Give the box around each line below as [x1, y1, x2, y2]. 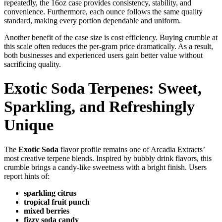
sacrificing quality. [4, 59, 61, 68]
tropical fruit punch [24, 197, 90, 206]
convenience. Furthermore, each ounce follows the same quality [4, 7, 203, 16]
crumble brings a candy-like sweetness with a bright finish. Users [4, 163, 207, 171]
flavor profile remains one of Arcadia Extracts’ [58, 145, 205, 154]
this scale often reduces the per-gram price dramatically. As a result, [4, 42, 213, 51]
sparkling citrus [24, 188, 76, 197]
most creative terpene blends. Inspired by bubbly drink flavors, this [4, 154, 212, 163]
